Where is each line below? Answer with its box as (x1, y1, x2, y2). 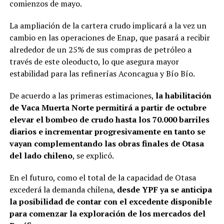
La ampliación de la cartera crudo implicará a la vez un (9, 20, 206, 31)
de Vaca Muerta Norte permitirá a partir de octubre (9, 102, 206, 113)
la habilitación (155, 90, 211, 101)
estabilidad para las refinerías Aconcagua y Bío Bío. (9, 68, 195, 79)
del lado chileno (9, 150, 72, 161)
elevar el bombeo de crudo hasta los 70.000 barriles (9, 114, 209, 125)
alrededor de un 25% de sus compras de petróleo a (9, 44, 191, 55)
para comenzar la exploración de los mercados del (9, 208, 205, 219)
